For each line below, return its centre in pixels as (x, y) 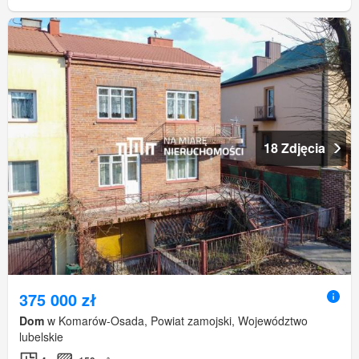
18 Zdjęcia (294, 148)
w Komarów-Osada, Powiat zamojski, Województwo (176, 321)
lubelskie (41, 337)
